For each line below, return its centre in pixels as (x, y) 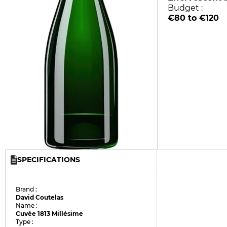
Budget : (185, 8)
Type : (25, 222)
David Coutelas (40, 197)
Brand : (27, 189)
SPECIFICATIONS (49, 160)
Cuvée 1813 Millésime (50, 214)
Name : (27, 205)
